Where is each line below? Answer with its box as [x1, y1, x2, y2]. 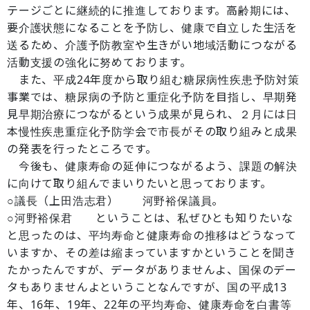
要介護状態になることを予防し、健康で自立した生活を [7, 20, 298, 35]
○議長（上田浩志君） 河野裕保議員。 [7, 193, 224, 208]
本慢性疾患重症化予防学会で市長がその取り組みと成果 [7, 124, 298, 139]
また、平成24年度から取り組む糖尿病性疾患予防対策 [7, 72, 300, 87]
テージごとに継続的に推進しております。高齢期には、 [7, 3, 296, 18]
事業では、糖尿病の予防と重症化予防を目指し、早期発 [7, 89, 298, 104]
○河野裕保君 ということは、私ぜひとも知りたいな [7, 210, 293, 226]
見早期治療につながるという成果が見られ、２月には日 [7, 107, 298, 122]
